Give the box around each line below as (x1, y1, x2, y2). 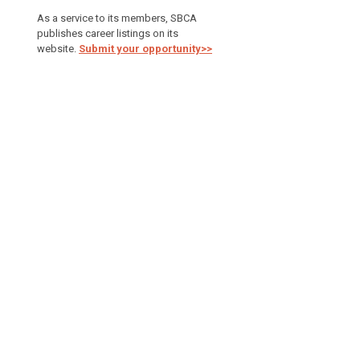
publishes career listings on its (37, 27, 178, 40)
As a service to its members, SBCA (37, 12, 197, 25)
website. (37, 43, 79, 55)
